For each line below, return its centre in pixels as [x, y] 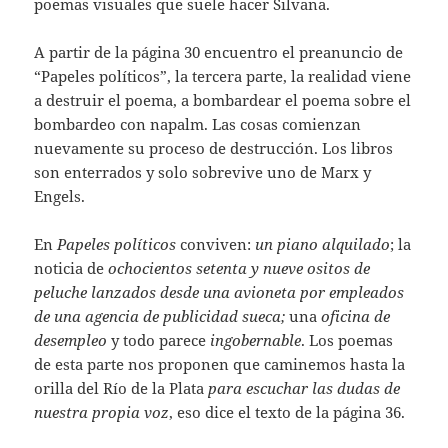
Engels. [62, 196]
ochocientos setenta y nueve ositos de [239, 268]
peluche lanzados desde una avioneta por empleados [219, 292]
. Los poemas [347, 340]
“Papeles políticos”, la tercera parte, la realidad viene [223, 76]
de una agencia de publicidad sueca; [160, 316]
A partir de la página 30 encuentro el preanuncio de [219, 52]
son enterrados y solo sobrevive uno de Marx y [203, 172]
